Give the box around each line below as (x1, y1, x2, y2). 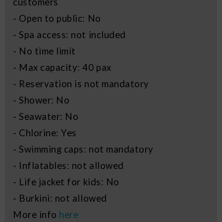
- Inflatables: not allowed (13, 160, 124, 171)
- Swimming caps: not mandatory (13, 144, 154, 155)
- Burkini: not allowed (13, 193, 107, 204)
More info (13, 209, 59, 221)
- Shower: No (13, 95, 70, 106)
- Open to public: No (13, 13, 101, 24)
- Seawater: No (13, 111, 79, 122)
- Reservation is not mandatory (13, 78, 149, 90)
